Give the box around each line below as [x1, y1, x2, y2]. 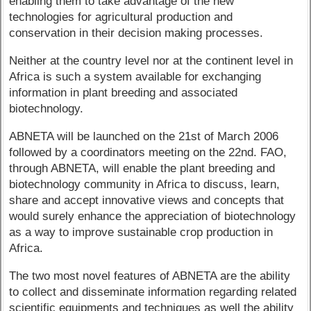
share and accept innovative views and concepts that [9, 193, 285, 207]
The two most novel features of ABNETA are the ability [9, 269, 291, 283]
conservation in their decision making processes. [9, 26, 264, 40]
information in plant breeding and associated [9, 86, 238, 100]
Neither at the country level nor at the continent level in [9, 54, 294, 68]
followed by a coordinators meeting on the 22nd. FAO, [9, 145, 287, 159]
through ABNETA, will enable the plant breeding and [9, 161, 276, 175]
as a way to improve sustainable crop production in [9, 225, 274, 239]
